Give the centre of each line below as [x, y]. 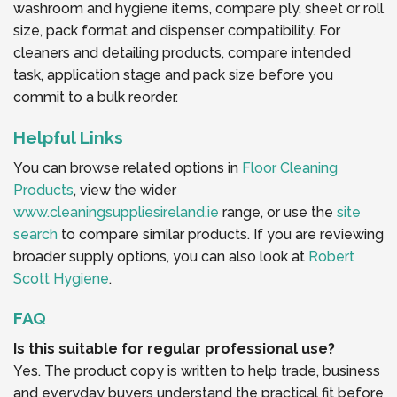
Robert [331, 256]
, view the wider [125, 190]
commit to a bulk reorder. [96, 97]
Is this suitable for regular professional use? [174, 349]
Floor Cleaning [290, 167]
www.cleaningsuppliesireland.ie [116, 212]
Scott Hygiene [61, 278]
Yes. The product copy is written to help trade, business [197, 371]
